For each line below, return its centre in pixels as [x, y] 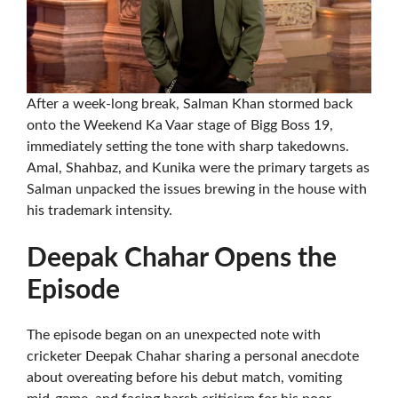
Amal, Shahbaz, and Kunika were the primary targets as [198, 168]
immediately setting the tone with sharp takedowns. [188, 147]
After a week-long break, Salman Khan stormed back [190, 104]
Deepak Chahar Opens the [182, 259]
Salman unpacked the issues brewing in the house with [197, 189]
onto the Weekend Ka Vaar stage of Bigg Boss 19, [180, 125]
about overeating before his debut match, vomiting [184, 378]
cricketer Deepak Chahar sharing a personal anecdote [193, 356]
